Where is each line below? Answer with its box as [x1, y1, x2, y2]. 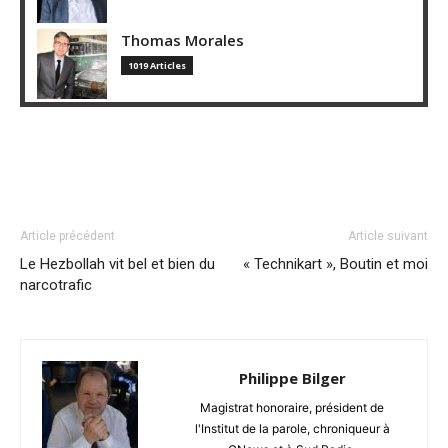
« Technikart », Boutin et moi [243, 254, 428, 273]
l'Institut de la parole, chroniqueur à [194, 420, 390, 436]
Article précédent [20, 228, 115, 243]
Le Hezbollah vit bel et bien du [20, 254, 215, 273]
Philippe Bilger [238, 367, 346, 388]
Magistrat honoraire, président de [200, 399, 384, 415]
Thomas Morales [121, 29, 244, 50]
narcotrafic [20, 275, 92, 294]
